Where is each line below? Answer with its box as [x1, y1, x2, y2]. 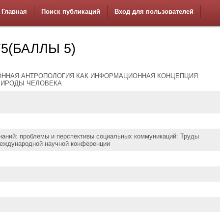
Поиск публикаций [41, 8, 100, 15]
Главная [1, 8, 27, 15]
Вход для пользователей [114, 8, 193, 15]
